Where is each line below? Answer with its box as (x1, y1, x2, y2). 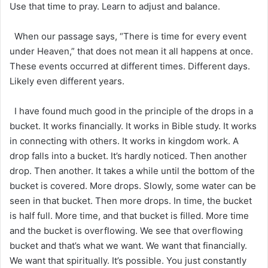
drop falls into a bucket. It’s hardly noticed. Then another (10, 150, 247, 162)
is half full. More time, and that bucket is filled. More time (10, 209, 249, 221)
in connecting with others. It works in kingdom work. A (10, 135, 239, 147)
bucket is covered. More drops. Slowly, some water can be (10, 179, 256, 191)
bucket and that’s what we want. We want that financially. (10, 239, 247, 251)
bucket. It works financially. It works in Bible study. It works (10, 120, 257, 132)
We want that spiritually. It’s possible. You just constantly (10, 254, 246, 266)
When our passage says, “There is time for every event (10, 30, 246, 42)
